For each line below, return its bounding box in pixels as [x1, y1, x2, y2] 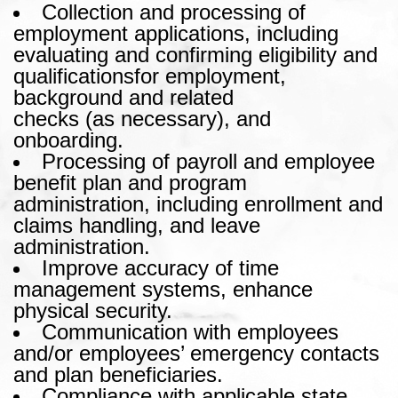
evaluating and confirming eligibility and [13, 42, 378, 67]
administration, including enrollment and [13, 191, 383, 216]
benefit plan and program [13, 170, 247, 195]
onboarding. [13, 127, 123, 152]
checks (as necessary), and [13, 106, 271, 131]
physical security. [13, 298, 172, 322]
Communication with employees [42, 319, 338, 344]
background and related [13, 84, 234, 109]
